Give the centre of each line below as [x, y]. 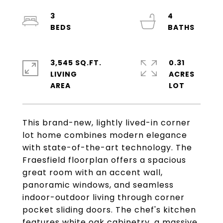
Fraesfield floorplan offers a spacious [104, 160]
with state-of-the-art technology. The [107, 148]
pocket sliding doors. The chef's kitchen [109, 210]
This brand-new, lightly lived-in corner [107, 123]
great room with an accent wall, [93, 172]
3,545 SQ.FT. [76, 63]
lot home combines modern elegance [105, 135]
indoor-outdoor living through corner [104, 197]
